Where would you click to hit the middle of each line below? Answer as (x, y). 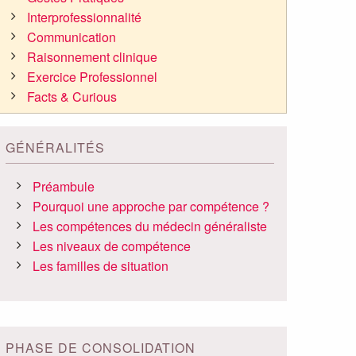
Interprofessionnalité (85, 17)
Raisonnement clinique (93, 57)
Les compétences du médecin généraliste (150, 226)
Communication (72, 37)
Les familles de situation (101, 266)
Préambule (64, 187)
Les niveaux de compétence (112, 246)
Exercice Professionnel (93, 77)
